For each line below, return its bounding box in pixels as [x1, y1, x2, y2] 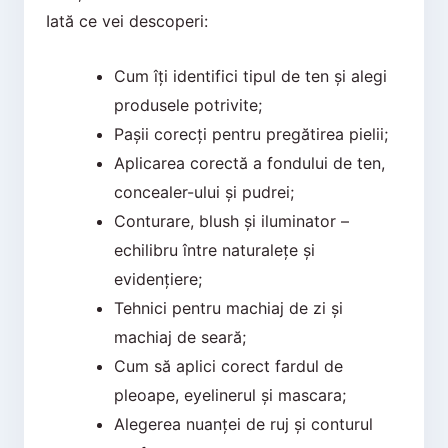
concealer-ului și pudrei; [113, 181, 294, 202]
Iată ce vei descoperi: [45, 11, 208, 32]
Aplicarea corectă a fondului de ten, [113, 152, 385, 173]
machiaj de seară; [113, 326, 246, 347]
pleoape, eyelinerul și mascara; [113, 384, 346, 405]
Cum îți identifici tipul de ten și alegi [113, 65, 387, 86]
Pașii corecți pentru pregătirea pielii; [113, 123, 388, 144]
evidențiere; [113, 268, 202, 289]
